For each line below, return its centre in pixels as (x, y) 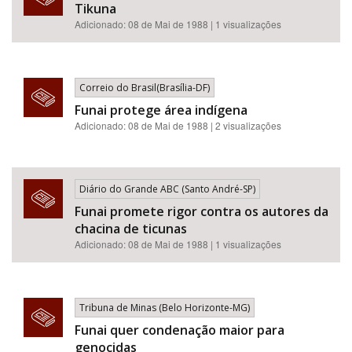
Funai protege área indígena (161, 110)
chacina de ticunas (131, 229)
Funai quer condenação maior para (180, 330)
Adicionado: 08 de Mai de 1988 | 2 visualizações (178, 125)
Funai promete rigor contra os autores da (202, 211)
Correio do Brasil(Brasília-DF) (145, 88)
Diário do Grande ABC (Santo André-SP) (167, 189)
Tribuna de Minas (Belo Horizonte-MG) (165, 308)
